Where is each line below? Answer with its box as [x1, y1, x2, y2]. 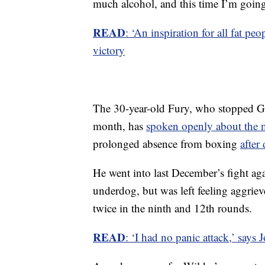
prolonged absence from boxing [93, 136, 240, 151]
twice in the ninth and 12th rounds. [93, 201, 252, 215]
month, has [93, 118, 146, 133]
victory [93, 43, 125, 57]
